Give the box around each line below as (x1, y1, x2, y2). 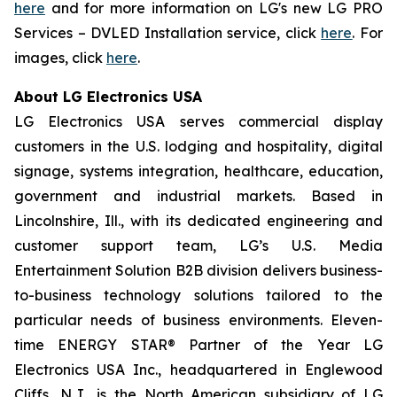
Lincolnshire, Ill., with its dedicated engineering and (14, 212, 383, 230)
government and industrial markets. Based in (14, 187, 383, 205)
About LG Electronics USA (14, 88, 202, 105)
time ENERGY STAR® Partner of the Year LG (14, 336, 383, 354)
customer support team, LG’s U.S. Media (14, 237, 383, 254)
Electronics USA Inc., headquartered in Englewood (14, 361, 383, 378)
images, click (14, 49, 106, 66)
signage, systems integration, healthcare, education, (14, 162, 383, 180)
